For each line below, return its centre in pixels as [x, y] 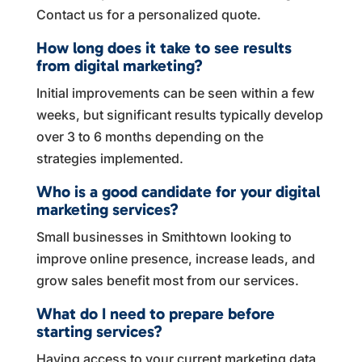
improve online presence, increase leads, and [175, 258]
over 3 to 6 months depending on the [149, 136]
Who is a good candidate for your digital [178, 191]
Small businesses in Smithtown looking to [164, 236]
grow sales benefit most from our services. [167, 280]
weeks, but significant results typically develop [179, 114]
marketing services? [107, 209]
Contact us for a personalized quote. [148, 14]
